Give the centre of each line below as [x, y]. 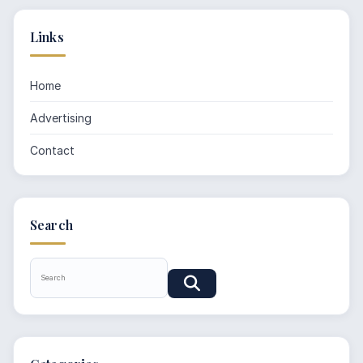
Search [51, 225]
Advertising [61, 118]
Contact [52, 151]
